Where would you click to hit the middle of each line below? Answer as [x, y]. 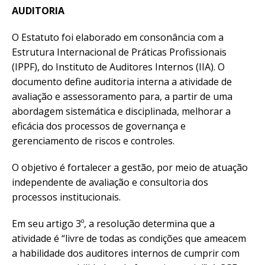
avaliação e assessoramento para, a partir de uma [122, 96]
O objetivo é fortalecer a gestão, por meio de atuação [130, 167]
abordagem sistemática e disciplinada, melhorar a [121, 111]
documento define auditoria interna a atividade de [122, 81]
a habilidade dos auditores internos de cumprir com [126, 253]
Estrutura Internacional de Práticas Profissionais [119, 52]
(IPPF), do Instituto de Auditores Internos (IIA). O [118, 67]
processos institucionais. [66, 197]
